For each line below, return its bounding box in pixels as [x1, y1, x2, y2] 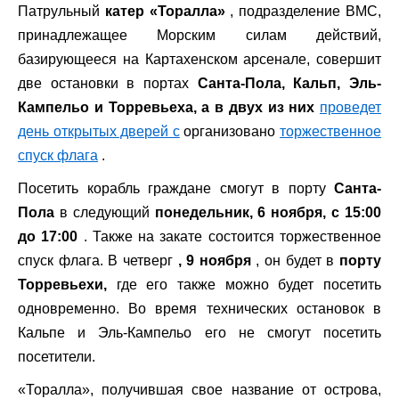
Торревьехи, [18, 277, 107, 292]
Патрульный [18, 4, 105, 19]
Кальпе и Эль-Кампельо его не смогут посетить [18, 325, 381, 340]
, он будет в [250, 253, 340, 268]
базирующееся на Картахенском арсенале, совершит [18, 52, 381, 67]
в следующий [54, 205, 155, 220]
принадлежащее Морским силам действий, [18, 28, 381, 43]
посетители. [18, 349, 95, 364]
